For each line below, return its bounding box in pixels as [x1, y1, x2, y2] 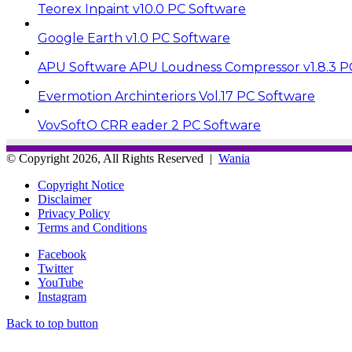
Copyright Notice [38, 178, 124, 192]
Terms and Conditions [38, 220, 147, 234]
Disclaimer [38, 192, 91, 206]
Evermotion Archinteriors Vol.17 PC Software [38, 88, 315, 104]
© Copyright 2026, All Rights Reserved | [6, 151, 218, 165]
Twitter [38, 261, 73, 275]
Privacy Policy [38, 206, 110, 220]
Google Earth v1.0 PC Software [38, 30, 230, 46]
